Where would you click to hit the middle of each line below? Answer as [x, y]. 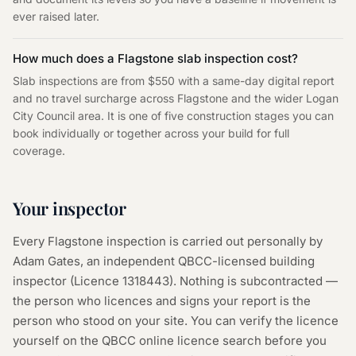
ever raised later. [56, 16]
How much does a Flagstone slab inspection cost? [155, 58]
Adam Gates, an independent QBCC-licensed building [164, 261]
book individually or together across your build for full [151, 133]
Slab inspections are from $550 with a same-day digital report [174, 81]
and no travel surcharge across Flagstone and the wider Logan [176, 98]
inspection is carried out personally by [213, 241]
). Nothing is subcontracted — [253, 281]
